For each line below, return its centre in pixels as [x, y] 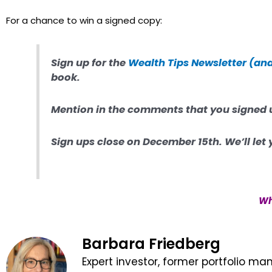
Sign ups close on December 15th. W [143, 142]
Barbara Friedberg [151, 243]
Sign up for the [90, 63]
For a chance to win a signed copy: [84, 21]
